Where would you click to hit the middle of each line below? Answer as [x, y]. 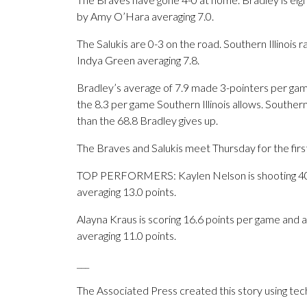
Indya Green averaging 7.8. [138, 60]
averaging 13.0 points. [126, 192]
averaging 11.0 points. [126, 236]
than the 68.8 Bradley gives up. [147, 121]
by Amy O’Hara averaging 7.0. [145, 16]
